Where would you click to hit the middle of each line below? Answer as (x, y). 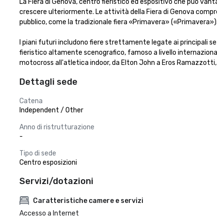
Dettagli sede (48, 82)
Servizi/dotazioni (56, 181)
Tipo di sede (38, 153)
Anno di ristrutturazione (57, 127)
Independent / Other (51, 110)
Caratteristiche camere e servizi (88, 201)
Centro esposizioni (48, 163)
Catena (31, 101)
